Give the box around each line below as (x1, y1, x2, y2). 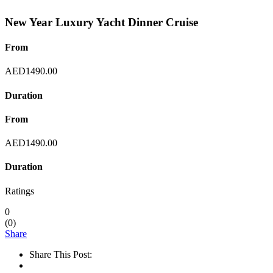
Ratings (5, 185, 34, 196)
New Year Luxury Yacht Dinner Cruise (5, 15, 198, 29)
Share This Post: (29, 249, 92, 260)
